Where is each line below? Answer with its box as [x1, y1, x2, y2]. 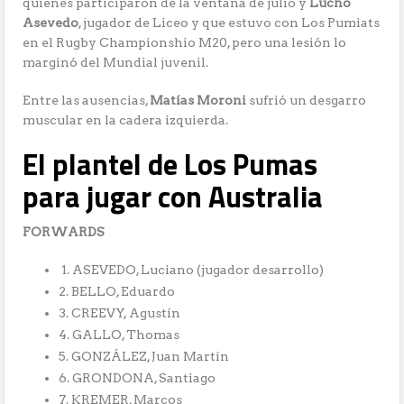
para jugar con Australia [23, 175, 324, 219]
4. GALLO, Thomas [59, 327, 180, 343]
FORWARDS [23, 225, 106, 240]
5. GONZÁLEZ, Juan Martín [59, 349, 230, 364]
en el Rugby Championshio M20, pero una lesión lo [23, 35, 347, 50]
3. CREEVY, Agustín [59, 306, 181, 321]
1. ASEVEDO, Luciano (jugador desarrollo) [59, 262, 325, 278]
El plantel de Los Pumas [23, 142, 318, 187]
